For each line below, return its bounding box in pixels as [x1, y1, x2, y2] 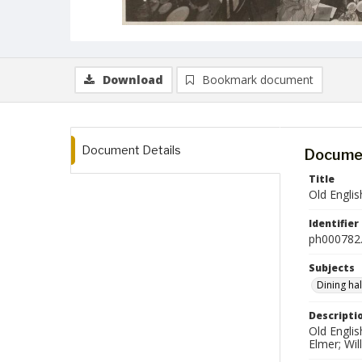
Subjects [309, 261, 355, 275]
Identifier [309, 217, 359, 230]
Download [103, 72, 163, 87]
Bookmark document [202, 72, 314, 87]
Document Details [82, 143, 181, 157]
